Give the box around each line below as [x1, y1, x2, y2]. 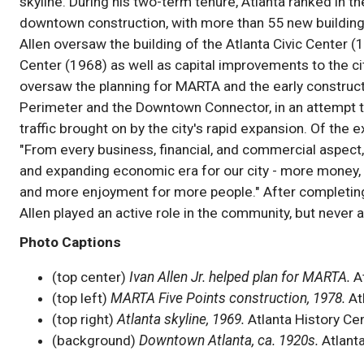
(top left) [52, 289, 110, 306]
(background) [52, 331, 139, 349]
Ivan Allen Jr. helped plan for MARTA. [129, 268, 350, 285]
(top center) [52, 268, 129, 285]
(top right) [52, 310, 117, 327]
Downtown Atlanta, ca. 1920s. [139, 331, 318, 349]
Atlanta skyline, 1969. [117, 310, 245, 327]
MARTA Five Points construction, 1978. [110, 289, 345, 306]
